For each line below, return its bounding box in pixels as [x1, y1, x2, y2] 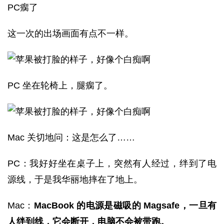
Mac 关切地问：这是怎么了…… [7, 132, 135, 142]
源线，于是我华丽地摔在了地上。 [7, 174, 142, 184]
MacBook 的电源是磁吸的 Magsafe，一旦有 [33, 200, 217, 210]
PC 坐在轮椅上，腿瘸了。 [7, 80, 112, 90]
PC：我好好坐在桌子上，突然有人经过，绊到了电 [7, 158, 216, 168]
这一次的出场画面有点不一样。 [7, 28, 133, 38]
